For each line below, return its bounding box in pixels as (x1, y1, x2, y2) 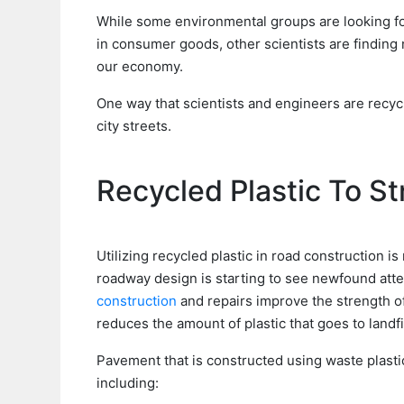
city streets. (96, 117, 171, 134)
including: (96, 374, 159, 391)
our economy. (96, 58, 183, 75)
